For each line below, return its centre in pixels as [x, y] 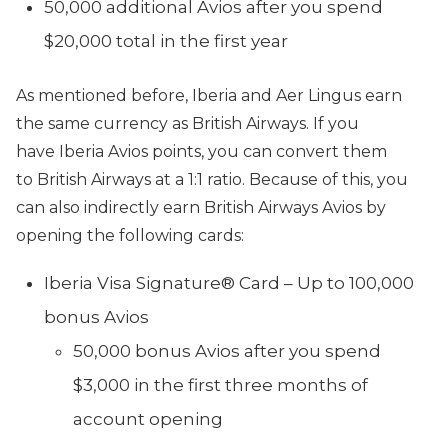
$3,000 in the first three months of [220, 385]
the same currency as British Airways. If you [187, 123]
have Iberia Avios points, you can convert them [201, 151]
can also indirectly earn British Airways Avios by [201, 207]
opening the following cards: [130, 235]
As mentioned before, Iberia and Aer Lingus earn [209, 95]
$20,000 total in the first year [166, 41]
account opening [148, 419]
